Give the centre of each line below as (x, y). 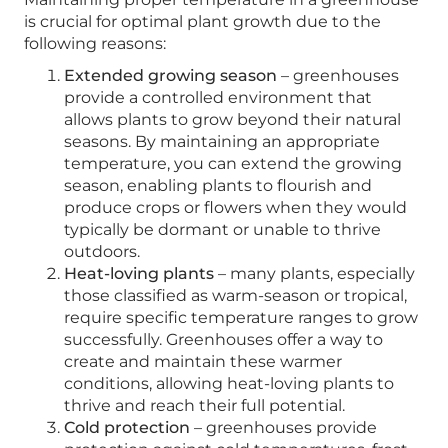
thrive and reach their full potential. (204, 406)
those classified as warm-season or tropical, (235, 296)
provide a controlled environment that (218, 98)
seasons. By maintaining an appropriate (222, 142)
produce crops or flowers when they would (235, 208)
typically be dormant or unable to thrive (222, 230)
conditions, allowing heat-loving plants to (229, 384)
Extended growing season (170, 76)
